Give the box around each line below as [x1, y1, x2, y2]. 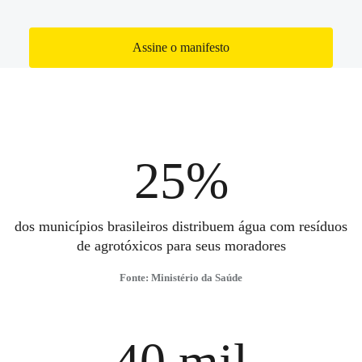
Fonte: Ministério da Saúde [120, 271, 242, 284]
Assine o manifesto [133, 40, 229, 54]
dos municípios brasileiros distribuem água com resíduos [15, 218, 347, 234]
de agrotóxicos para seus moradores [76, 238, 286, 254]
